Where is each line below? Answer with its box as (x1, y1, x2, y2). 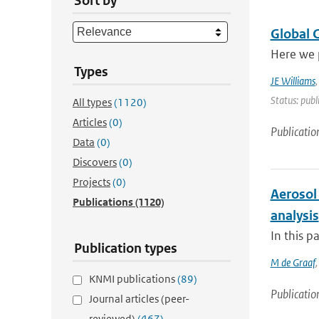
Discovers (73, 155, 117, 169)
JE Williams (270, 74, 315, 88)
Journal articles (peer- (89, 292, 189, 305)
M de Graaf (270, 256, 315, 269)
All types (73, 95, 112, 109)
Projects (73, 175, 110, 189)
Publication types (74, 240, 177, 256)
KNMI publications (89, 272, 177, 286)
